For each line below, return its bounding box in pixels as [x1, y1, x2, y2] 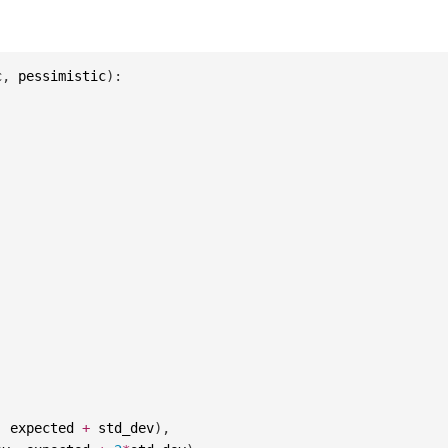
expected [2, 419, 83, 436]
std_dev [90, 419, 155, 436]
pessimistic [10, 67, 107, 84]
